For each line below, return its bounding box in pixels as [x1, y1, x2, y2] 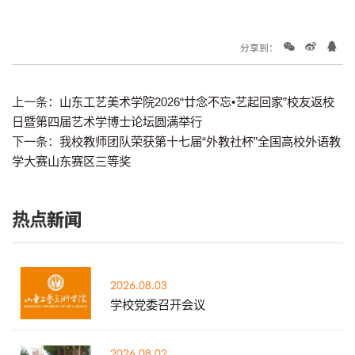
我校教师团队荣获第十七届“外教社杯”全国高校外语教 [59, 135, 341, 149]
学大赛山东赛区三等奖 [12, 155, 131, 169]
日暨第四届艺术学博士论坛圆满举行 [12, 115, 202, 129]
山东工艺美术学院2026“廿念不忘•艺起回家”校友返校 [59, 95, 334, 109]
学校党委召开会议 [110, 297, 206, 311]
